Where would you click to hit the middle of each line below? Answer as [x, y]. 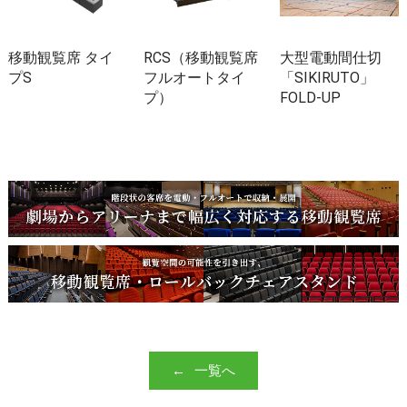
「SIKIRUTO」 [327, 77]
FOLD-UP [310, 97]
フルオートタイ [195, 77]
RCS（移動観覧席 [201, 57]
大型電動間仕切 [330, 57]
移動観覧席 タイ [60, 57]
